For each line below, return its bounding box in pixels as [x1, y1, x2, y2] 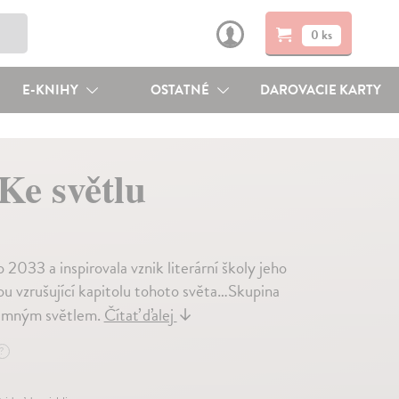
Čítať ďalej [103, 302, 177, 328]
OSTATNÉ [151, 80, 213, 100]
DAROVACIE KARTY [260, 80, 382, 100]
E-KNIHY [21, 80, 81, 100]
